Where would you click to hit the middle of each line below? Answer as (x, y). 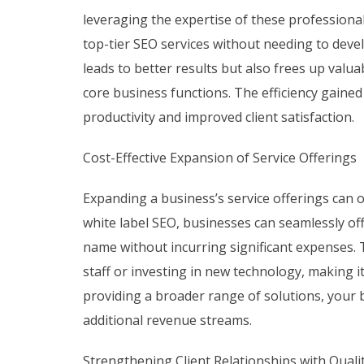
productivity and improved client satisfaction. (219, 117)
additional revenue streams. (167, 321)
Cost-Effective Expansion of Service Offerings (220, 158)
